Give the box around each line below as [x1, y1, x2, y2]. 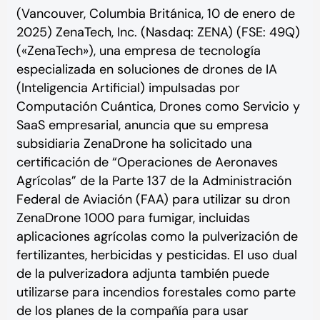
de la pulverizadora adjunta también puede [16, 265, 269, 283]
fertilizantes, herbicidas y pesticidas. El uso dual [16, 246, 297, 264]
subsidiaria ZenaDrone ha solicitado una [16, 135, 252, 153]
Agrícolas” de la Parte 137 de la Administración [16, 172, 291, 190]
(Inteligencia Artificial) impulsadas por [16, 79, 240, 97]
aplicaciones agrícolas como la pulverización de [16, 228, 298, 246]
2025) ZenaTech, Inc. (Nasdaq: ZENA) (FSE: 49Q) [16, 24, 300, 41]
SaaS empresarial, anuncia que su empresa [16, 116, 269, 134]
